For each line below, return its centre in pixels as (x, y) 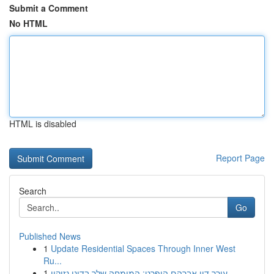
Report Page (240, 158)
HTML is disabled (43, 124)
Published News (50, 236)
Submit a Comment (49, 8)
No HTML (28, 23)
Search (33, 191)
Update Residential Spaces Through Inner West (143, 248)
